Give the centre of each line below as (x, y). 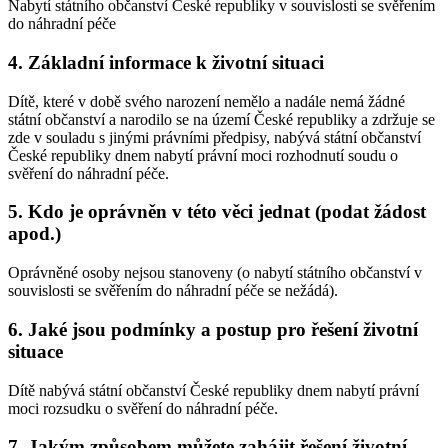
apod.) (34, 234)
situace (35, 351)
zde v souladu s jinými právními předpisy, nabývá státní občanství (214, 137)
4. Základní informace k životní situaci (166, 63)
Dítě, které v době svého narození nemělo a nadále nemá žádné (206, 101)
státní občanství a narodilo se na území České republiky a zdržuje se (221, 119)
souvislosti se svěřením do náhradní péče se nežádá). (173, 291)
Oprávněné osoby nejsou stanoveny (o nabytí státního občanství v (215, 273)
